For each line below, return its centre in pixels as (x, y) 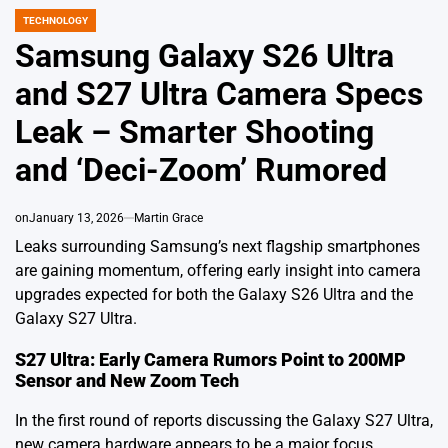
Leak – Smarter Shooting (194, 131)
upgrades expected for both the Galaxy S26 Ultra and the (214, 294)
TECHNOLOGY (55, 20)
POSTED (33, 26)
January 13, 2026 (76, 217)
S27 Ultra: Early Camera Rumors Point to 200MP (210, 359)
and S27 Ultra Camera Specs (219, 93)
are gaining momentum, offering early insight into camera (218, 270)
